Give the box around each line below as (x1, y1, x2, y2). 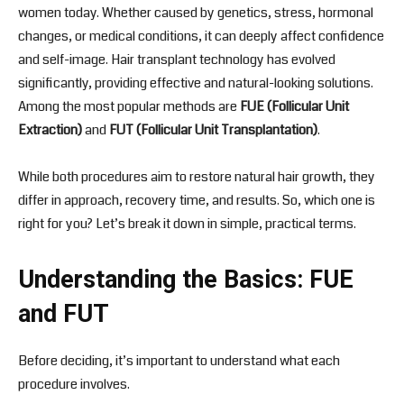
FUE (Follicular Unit (240, 96, 349, 117)
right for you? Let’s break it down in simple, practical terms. (18, 214, 356, 234)
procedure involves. (18, 374, 130, 395)
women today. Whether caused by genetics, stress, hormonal (18, 3, 373, 23)
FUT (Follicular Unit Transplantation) (109, 120, 317, 141)
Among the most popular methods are (18, 96, 240, 117)
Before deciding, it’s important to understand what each (18, 351, 340, 372)
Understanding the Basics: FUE (18, 265, 353, 295)
